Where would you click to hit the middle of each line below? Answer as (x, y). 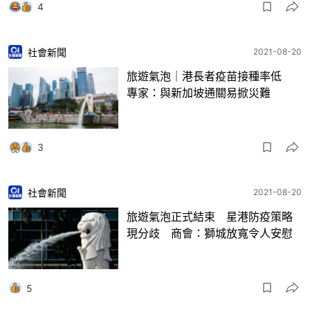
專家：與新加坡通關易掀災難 (199, 92)
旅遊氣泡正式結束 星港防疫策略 (210, 216)
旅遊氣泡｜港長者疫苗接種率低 (210, 76)
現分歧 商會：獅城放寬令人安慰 (210, 233)
